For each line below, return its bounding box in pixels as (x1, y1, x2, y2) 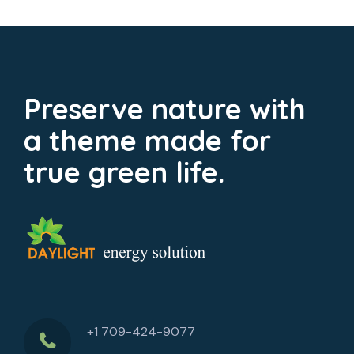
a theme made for (24, 122, 271, 158)
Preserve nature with (24, 90, 306, 126)
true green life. (24, 153, 224, 190)
